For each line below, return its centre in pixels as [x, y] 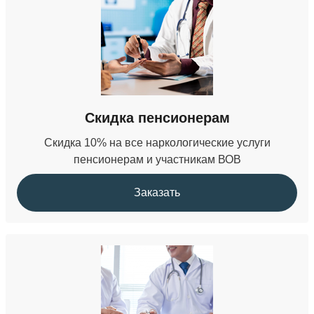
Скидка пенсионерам [157, 118]
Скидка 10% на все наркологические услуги [157, 143]
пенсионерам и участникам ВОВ [157, 159]
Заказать [157, 192]
